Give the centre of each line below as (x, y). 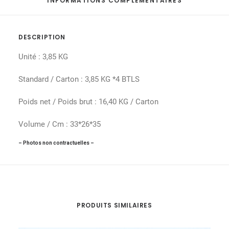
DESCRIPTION (42, 37)
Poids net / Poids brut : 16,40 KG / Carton (88, 102)
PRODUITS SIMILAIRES (114, 205)
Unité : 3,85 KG (43, 57)
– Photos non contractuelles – (56, 143)
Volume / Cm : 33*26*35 (60, 124)
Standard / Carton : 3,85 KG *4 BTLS (79, 79)
